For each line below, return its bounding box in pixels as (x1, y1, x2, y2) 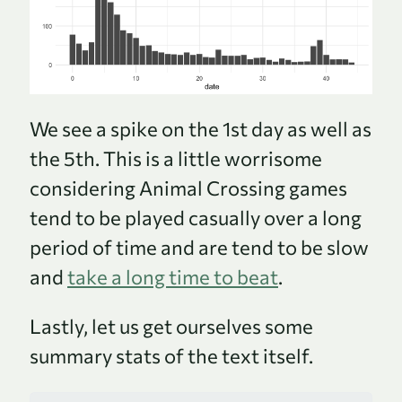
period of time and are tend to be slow (30, 235, 369, 260)
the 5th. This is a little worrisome (30, 146, 322, 171)
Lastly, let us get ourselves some (30, 314, 313, 339)
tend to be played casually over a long (30, 205, 362, 231)
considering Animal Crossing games (30, 176, 347, 201)
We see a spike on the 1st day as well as (30, 117, 371, 142)
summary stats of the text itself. (30, 344, 313, 369)
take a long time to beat (67, 265, 278, 290)
